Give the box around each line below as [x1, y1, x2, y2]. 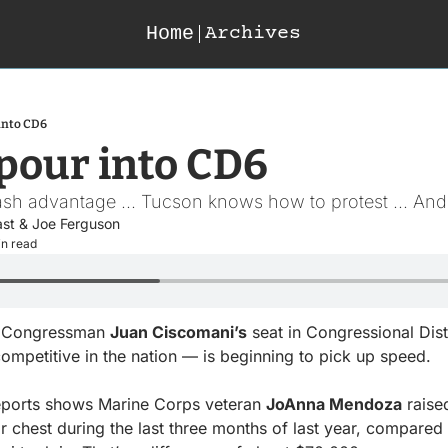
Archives [205, 22, 302, 45]
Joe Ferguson [32, 215, 120, 232]
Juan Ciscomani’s [110, 322, 247, 342]
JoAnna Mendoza [266, 394, 402, 414]
